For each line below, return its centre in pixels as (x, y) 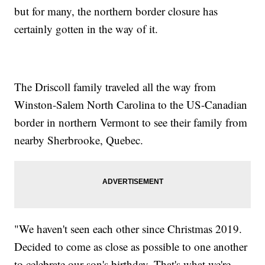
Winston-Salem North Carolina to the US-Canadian (131, 104)
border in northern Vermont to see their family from (131, 122)
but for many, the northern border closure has (116, 11)
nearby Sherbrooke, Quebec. (79, 140)
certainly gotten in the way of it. (86, 28)
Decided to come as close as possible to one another (131, 246)
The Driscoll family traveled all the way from (115, 86)
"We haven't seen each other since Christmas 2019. (128, 228)
